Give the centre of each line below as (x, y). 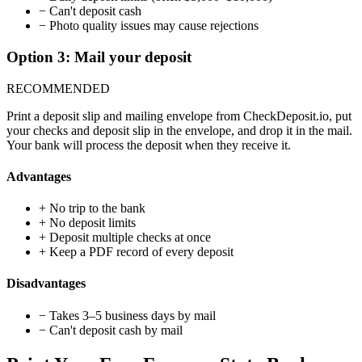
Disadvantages (46, 284)
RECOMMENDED (58, 88)
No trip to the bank (96, 208)
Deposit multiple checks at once (128, 238)
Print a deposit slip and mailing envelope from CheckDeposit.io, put (179, 116)
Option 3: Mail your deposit (99, 57)
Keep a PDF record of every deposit (140, 252)
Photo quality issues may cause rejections (152, 26)
